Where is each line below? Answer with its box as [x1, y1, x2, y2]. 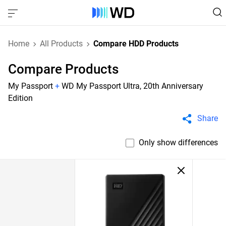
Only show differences [139, 138, 218, 147]
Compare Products [8, 62, 119, 77]
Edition [8, 93, 33, 103]
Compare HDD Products [93, 39, 179, 48]
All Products [40, 39, 83, 48]
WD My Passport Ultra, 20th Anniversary [62, 81, 203, 91]
